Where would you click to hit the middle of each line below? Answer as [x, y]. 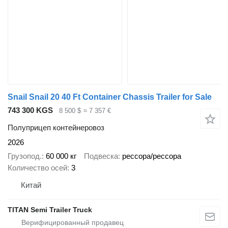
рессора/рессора [152, 156]
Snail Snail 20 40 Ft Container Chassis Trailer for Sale [110, 97]
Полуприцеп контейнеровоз [56, 128]
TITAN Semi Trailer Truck [50, 209]
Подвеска [101, 156]
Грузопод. [25, 156]
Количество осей [37, 167]
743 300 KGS [30, 110]
